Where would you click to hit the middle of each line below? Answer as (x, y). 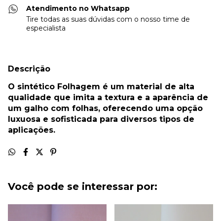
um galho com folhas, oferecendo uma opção (105, 108)
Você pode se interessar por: (83, 186)
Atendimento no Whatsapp (78, 8)
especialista (46, 28)
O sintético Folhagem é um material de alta (101, 87)
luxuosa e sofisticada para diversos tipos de (101, 119)
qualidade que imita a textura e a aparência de (108, 97)
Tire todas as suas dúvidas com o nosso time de (108, 19)
